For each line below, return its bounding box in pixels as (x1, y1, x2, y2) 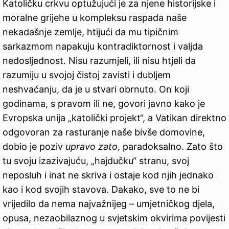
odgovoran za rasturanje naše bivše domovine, (3, 127, 205, 138)
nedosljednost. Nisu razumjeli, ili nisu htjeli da (3, 55, 196, 66)
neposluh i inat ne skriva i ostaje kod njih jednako (3, 170, 214, 181)
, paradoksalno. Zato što (118, 141, 223, 152)
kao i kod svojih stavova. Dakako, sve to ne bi (3, 184, 199, 195)
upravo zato (65, 141, 118, 152)
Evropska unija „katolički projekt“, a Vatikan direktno (3, 112, 226, 124)
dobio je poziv (3, 141, 65, 152)
